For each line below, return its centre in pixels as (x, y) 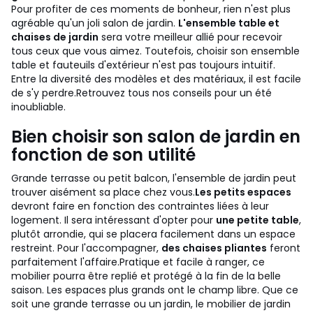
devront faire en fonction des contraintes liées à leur (140, 206)
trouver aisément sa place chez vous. (103, 192)
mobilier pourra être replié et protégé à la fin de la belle (146, 276)
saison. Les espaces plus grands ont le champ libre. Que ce (155, 290)
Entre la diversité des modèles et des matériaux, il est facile (156, 79)
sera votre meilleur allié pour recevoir (190, 37)
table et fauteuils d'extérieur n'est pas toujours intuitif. (143, 65)
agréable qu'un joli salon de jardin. (95, 23)
